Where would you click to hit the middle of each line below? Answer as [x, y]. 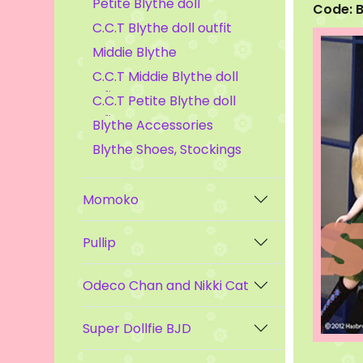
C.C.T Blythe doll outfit [162, 28]
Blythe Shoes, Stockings [167, 149]
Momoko [111, 199]
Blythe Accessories [153, 125]
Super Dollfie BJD [137, 328]
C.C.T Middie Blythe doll [166, 77]
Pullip [100, 242]
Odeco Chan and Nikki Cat [166, 285]
